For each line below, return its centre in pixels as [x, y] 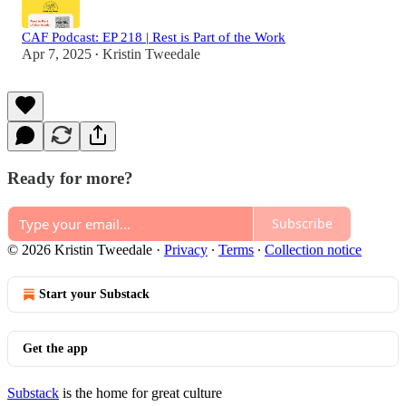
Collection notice [313, 249]
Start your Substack [94, 294]
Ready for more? [70, 179]
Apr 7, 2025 [57, 54]
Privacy [186, 249]
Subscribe [302, 224]
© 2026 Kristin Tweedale [80, 249]
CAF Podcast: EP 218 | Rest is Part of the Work [154, 38]
